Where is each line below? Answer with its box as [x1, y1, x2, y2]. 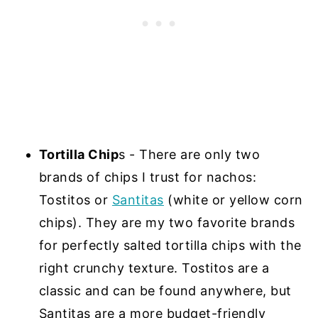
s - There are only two [119, 147, 261, 163]
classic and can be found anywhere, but [38, 283, 292, 299]
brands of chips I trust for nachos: [38, 170, 257, 185]
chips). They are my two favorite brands [38, 215, 295, 231]
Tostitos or [38, 192, 112, 208]
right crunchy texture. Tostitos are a [38, 261, 270, 276]
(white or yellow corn [163, 192, 303, 208]
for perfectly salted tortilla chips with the [38, 238, 302, 253]
